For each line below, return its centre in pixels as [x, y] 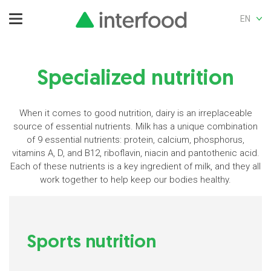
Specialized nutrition [135, 80]
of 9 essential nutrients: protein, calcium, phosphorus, [135, 140]
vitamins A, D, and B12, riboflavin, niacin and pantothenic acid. [135, 153]
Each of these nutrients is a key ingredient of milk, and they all [135, 166]
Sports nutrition [92, 243]
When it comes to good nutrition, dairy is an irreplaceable [135, 113]
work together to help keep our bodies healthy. [135, 180]
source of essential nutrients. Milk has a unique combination [135, 126]
